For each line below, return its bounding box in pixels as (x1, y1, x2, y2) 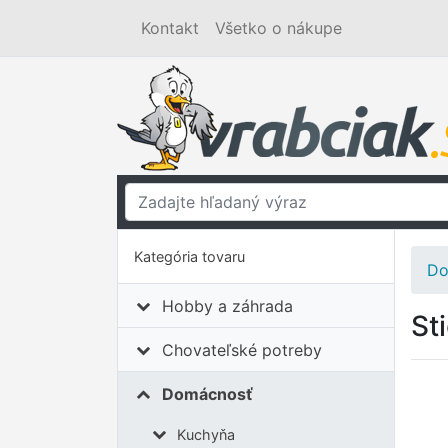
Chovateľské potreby (162, 339, 323, 360)
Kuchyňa (176, 425, 235, 443)
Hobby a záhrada (162, 295, 294, 316)
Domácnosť (162, 383, 254, 404)
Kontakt (141, 18, 199, 38)
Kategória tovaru (134, 248, 245, 265)
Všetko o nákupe (215, 18, 342, 38)
